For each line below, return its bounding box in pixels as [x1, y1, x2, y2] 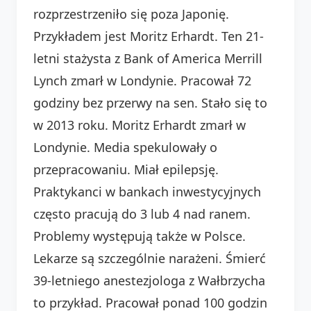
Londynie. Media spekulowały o [33, 138, 217, 155]
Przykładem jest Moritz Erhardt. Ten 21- [33, 27, 264, 44]
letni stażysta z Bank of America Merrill [33, 49, 262, 67]
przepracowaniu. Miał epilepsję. [33, 160, 219, 178]
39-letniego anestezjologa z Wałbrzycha [33, 271, 265, 289]
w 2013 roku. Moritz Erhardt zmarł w [33, 116, 246, 133]
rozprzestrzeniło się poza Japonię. [33, 5, 229, 22]
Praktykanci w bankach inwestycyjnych [33, 183, 261, 200]
